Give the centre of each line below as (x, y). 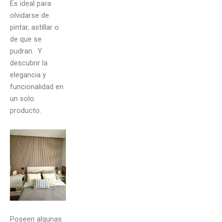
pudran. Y (26, 51)
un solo (22, 99)
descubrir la (29, 63)
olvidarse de (29, 16)
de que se (26, 39)
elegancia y (28, 75)
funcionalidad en (37, 87)
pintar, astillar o (34, 28)
